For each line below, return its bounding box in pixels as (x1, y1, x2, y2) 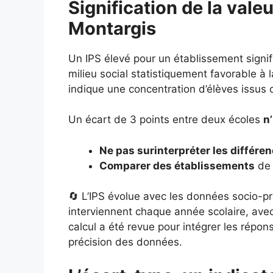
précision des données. (68, 236, 182, 248)
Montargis (68, 17, 156, 39)
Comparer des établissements (99, 159, 255, 172)
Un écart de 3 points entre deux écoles (68, 113, 263, 126)
